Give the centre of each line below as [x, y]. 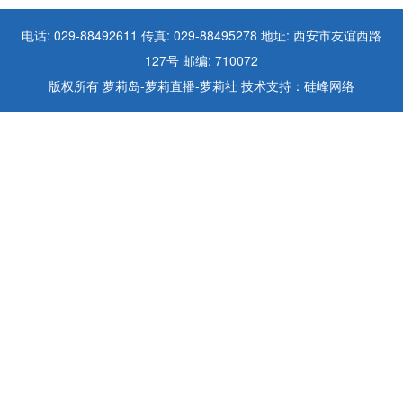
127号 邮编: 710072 [201, 61]
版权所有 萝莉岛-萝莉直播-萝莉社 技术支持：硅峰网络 [201, 86]
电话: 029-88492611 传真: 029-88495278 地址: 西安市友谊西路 [201, 36]
